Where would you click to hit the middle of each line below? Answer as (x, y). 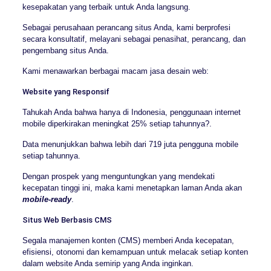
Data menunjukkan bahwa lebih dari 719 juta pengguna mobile (130, 145)
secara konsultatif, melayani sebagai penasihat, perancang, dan (134, 39)
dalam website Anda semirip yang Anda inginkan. (108, 264)
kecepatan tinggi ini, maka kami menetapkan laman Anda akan (132, 188)
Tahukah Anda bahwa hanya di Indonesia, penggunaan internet (131, 113)
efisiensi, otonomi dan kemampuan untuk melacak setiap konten (135, 252)
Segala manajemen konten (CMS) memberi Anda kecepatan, (128, 241)
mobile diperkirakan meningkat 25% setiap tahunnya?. (117, 124)
